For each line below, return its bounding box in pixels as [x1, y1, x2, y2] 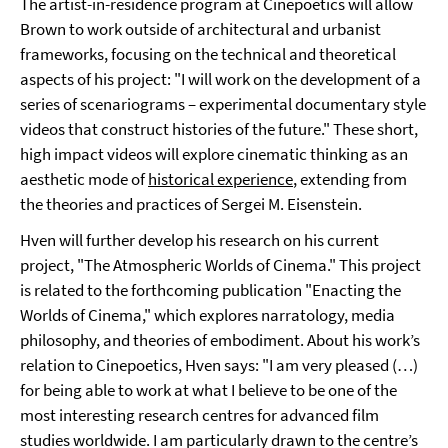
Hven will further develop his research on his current [20, 229, 379, 251]
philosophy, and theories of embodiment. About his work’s [20, 329, 420, 351]
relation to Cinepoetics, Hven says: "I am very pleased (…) [20, 354, 418, 376]
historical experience [148, 168, 293, 190]
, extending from [293, 168, 407, 190]
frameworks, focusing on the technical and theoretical [20, 43, 396, 65]
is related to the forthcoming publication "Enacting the [20, 279, 401, 301]
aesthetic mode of [20, 168, 148, 190]
